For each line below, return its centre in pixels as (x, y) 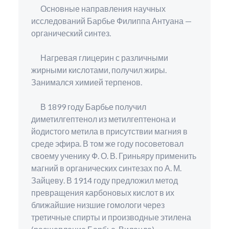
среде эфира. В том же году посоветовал (107, 144)
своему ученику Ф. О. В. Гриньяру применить (113, 156)
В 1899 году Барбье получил (88, 107)
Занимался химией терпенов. (86, 82)
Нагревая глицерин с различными (99, 58)
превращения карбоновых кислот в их (102, 193)
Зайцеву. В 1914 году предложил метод (104, 180)
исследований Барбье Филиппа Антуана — (111, 21)
